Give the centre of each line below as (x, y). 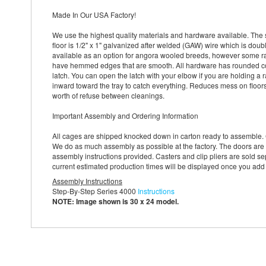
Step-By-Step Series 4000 (95, 191)
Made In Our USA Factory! (94, 14)
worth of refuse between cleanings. (108, 95)
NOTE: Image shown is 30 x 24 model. (115, 202)
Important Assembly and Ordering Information (125, 115)
